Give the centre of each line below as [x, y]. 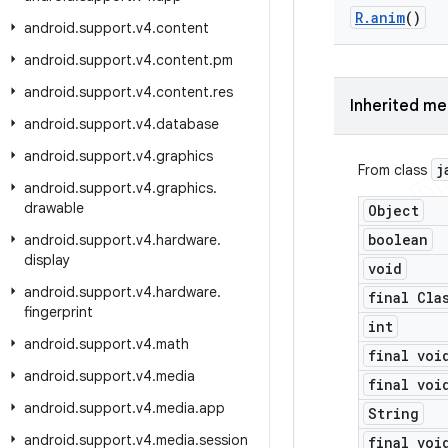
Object [393, 210]
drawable [54, 208]
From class [394, 170]
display [47, 260]
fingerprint [58, 312]
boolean [398, 239]
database [187, 124]
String [393, 413]
